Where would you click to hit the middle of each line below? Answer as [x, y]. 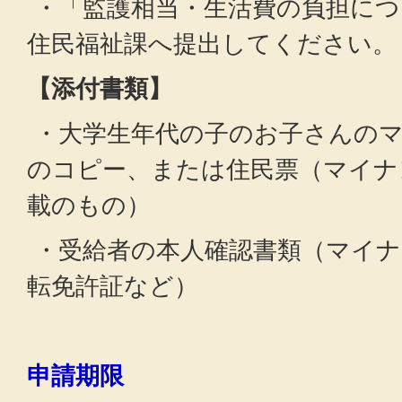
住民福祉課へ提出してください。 [212, 44]
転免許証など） [113, 286]
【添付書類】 [100, 88]
